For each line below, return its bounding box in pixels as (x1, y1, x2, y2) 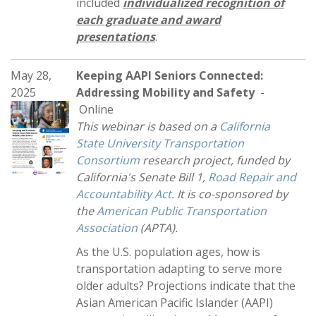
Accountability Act (76, 186, 171, 202)
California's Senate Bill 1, (76, 169, 205, 185)
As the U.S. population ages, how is (76, 244, 260, 260)
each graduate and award (76, 12, 221, 28)
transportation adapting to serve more (76, 261, 282, 276)
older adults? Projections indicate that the (76, 278, 298, 293)
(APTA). (138, 220, 181, 236)
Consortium (76, 152, 140, 168)
